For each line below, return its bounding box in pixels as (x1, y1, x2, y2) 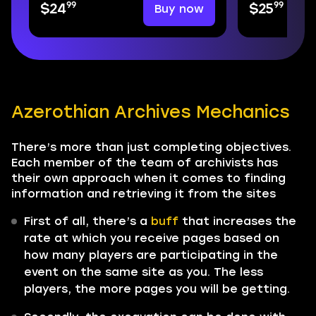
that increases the (178, 214, 296, 228)
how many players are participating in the (24, 248, 278, 262)
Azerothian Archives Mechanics (11, 102, 290, 122)
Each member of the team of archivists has (11, 156, 278, 169)
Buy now (154, 2, 204, 16)
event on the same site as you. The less (24, 265, 263, 279)
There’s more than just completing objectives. (11, 140, 291, 154)
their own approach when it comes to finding (11, 171, 286, 185)
